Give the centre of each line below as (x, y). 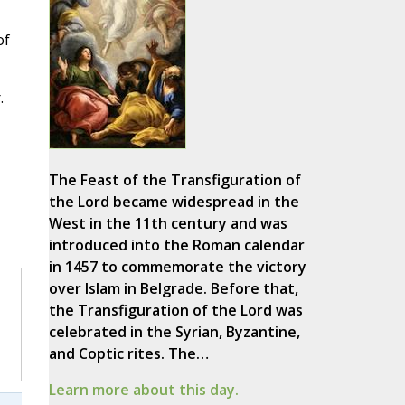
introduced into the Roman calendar (176, 245)
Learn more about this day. (143, 390)
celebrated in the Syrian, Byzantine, (174, 332)
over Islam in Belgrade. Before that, (173, 289)
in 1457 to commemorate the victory (177, 267)
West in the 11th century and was (168, 224)
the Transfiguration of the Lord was (175, 311)
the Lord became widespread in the (174, 202)
